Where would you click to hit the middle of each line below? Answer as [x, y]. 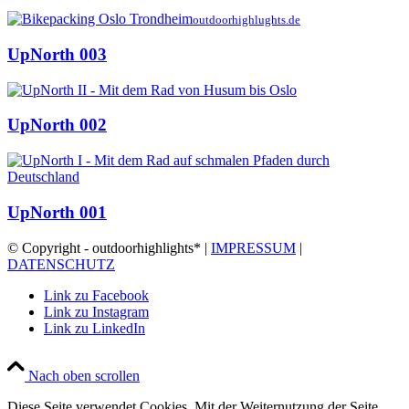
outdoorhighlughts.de [246, 20]
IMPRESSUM [253, 247]
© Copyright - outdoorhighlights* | [109, 247]
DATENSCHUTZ [61, 264]
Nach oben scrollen [84, 375]
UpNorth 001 [57, 212]
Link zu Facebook [96, 295]
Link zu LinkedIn [94, 328]
